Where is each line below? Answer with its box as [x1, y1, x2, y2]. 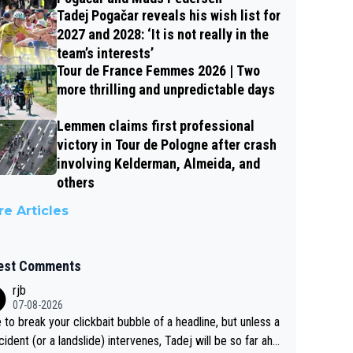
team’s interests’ [57, 45, 154, 62]
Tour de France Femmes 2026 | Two [57, 62, 260, 80]
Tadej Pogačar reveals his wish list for [57, 7, 281, 24]
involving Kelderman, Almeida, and [57, 155, 260, 173]
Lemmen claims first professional [57, 117, 255, 135]
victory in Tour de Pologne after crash [57, 136, 277, 154]
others [57, 174, 95, 191]
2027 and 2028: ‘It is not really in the [57, 26, 269, 43]
